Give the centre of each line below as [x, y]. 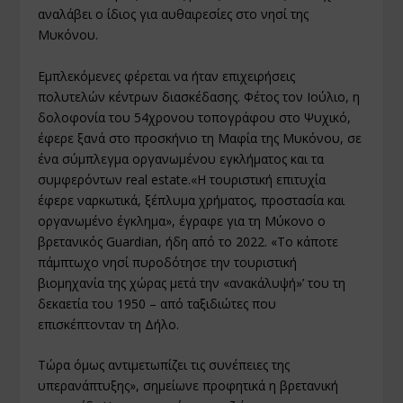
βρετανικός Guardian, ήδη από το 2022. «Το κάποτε [188, 241]
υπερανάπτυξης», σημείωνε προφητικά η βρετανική [188, 386]
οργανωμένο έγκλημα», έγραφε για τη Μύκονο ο [182, 220]
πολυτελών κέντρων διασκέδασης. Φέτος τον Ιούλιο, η [199, 96]
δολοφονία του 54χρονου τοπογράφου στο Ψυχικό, [195, 117]
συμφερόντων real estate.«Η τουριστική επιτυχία [182, 179]
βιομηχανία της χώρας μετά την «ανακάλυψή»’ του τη [192, 282]
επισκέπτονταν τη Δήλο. [109, 324]
